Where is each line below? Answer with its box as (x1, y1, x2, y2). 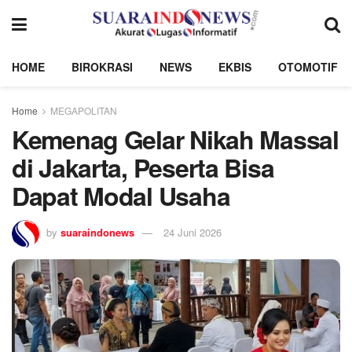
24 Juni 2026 (163, 224, 222, 240)
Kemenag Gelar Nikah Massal (12, 121, 339, 157)
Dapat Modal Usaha (12, 178, 230, 214)
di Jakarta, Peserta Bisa (12, 149, 274, 185)
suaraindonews (60, 224, 134, 240)
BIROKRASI (71, 59, 133, 75)
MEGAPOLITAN (50, 104, 117, 117)
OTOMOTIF (278, 59, 338, 75)
